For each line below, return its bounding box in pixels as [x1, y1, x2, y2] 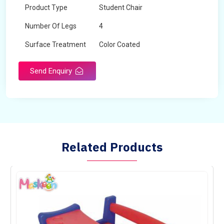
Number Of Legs [25, 22, 76, 30]
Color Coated [99, 40, 140, 48]
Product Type [25, 3, 67, 11]
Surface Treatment [25, 40, 86, 48]
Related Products [61, 139, 162, 155]
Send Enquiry [30, 66, 74, 75]
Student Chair [99, 3, 142, 11]
